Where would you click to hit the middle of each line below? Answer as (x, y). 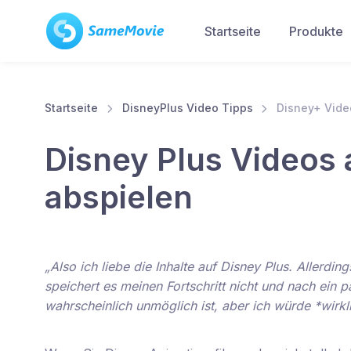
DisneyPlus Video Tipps (187, 108)
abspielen (119, 197)
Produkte (316, 31)
